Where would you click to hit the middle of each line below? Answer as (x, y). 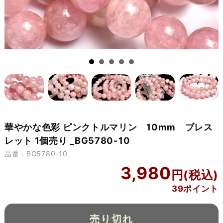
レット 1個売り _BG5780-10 (67, 140)
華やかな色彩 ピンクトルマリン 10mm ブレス (109, 127)
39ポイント (195, 189)
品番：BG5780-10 (36, 153)
